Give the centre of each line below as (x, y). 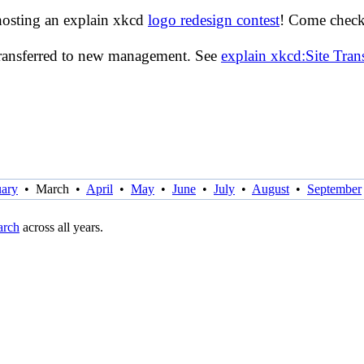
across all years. (61, 227)
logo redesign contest (214, 20)
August (271, 188)
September (334, 188)
